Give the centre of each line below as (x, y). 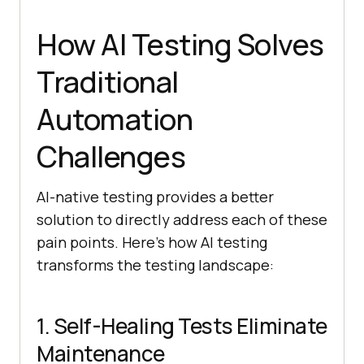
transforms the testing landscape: (155, 265)
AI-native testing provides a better (155, 197)
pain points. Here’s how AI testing (152, 243)
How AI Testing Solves (180, 45)
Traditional (108, 82)
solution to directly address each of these (182, 220)
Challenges (111, 157)
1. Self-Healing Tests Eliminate (182, 326)
